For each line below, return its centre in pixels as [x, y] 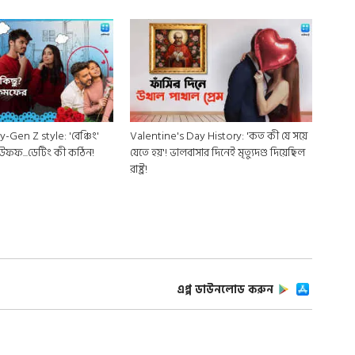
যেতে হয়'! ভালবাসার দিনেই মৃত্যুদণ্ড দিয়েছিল [149, 152]
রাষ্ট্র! [138, 169]
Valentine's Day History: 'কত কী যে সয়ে [218, 136]
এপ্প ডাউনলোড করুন [225, 289]
